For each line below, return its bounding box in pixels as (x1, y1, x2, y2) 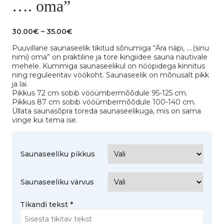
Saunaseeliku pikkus (20, 149, 95, 158)
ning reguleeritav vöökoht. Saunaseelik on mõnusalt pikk (12, 70, 209, 79)
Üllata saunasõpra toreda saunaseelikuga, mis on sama (12, 106, 201, 115)
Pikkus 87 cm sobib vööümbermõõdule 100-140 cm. (12, 97, 195, 106)
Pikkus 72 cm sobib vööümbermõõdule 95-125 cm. (12, 88, 187, 97)
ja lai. (12, 79, 28, 88)
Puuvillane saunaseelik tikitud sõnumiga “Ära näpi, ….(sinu (12, 43, 209, 52)
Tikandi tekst (20, 199, 68, 209)
